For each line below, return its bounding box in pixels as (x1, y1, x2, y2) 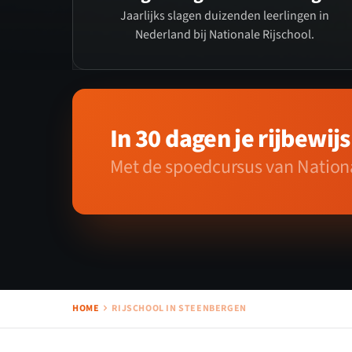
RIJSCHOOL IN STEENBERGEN (112, 302, 247, 316)
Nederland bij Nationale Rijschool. (134, 26, 314, 44)
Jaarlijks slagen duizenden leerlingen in (119, 7, 329, 25)
